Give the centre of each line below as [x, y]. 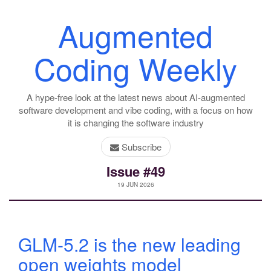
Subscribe [140, 146]
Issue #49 [135, 171]
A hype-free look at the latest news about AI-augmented [135, 97]
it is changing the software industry [135, 122]
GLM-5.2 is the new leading [129, 244]
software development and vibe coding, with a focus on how [135, 110]
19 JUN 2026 [135, 184]
